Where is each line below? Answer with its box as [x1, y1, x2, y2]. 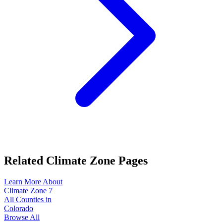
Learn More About [4, 177, 62, 186]
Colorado [4, 204, 33, 213]
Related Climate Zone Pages [4, 154, 148, 167]
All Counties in [4, 195, 52, 204]
